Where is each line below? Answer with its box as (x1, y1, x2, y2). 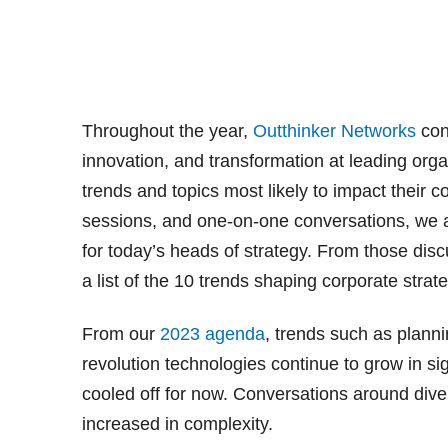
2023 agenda (160, 323, 265, 344)
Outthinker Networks (253, 120, 416, 141)
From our (82, 323, 160, 344)
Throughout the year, (82, 120, 253, 141)
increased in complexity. (82, 413, 273, 434)
